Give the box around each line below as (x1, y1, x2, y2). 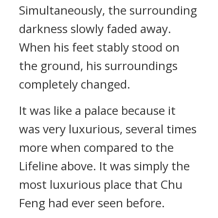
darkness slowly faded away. (19, 20, 171, 36)
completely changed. (19, 76, 130, 92)
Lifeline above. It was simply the (19, 158, 190, 174)
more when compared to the (19, 139, 174, 155)
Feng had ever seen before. (19, 195, 165, 211)
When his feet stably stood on (19, 39, 180, 55)
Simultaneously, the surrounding (19, 2, 197, 18)
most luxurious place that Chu (19, 176, 182, 192)
